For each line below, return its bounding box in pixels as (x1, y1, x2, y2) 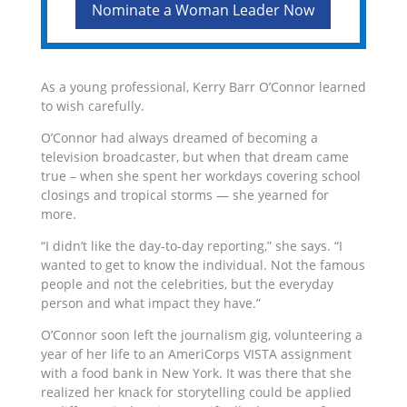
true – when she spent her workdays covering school (40, 166, 361, 184)
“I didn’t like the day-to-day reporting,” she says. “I (40, 236, 342, 254)
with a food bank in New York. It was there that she (40, 363, 352, 382)
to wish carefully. (40, 96, 148, 114)
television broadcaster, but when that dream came (40, 147, 349, 165)
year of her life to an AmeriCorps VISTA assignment (40, 344, 352, 362)
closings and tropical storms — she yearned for (40, 185, 329, 203)
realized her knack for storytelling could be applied (40, 382, 352, 401)
